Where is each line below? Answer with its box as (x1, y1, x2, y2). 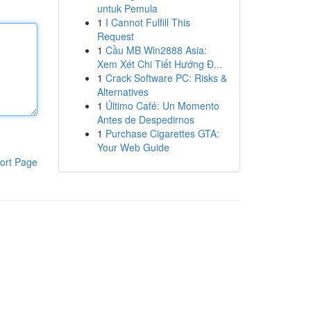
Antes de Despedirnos (96, 112, 194, 126)
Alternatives (96, 85, 149, 99)
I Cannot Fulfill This (105, 15, 190, 29)
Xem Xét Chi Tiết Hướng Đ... (96, 57, 222, 71)
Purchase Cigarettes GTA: (105, 126, 219, 140)
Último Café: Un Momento (105, 99, 219, 112)
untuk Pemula (96, 1, 158, 15)
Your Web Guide (96, 140, 169, 154)
